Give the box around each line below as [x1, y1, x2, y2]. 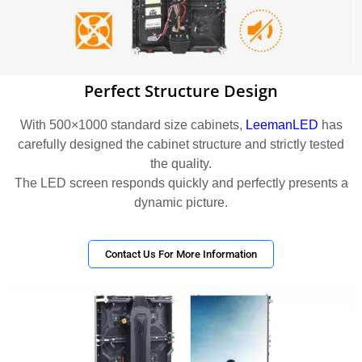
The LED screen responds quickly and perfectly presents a [14, 175, 348, 190]
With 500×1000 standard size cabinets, [19, 117, 246, 132]
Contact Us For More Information [105, 248, 257, 260]
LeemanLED [245, 117, 318, 132]
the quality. [150, 156, 212, 170]
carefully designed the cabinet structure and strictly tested [18, 137, 344, 151]
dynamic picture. [134, 195, 228, 209]
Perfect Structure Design [84, 79, 278, 102]
